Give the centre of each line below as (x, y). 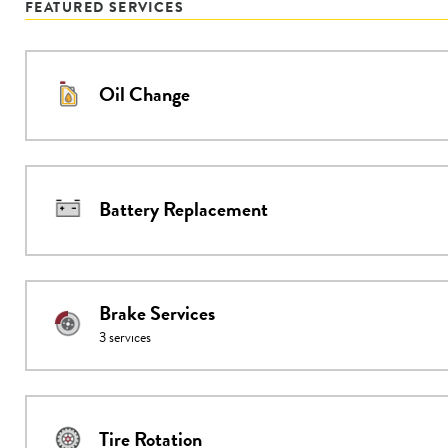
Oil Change (144, 95)
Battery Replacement (183, 210)
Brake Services (157, 314)
